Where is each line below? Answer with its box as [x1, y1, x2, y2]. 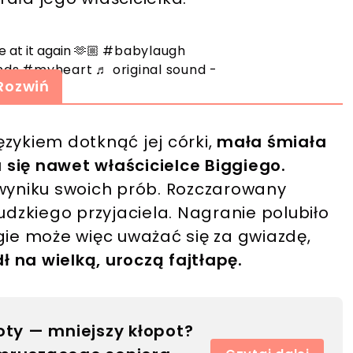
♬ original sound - [95, 61, 217, 80]
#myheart [22, 61, 93, 80]
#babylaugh [102, 42, 186, 61]
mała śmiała [217, 131, 327, 154]
